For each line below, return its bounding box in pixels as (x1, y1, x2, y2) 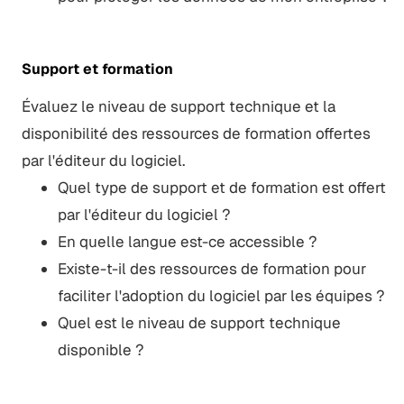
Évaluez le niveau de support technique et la (21, 96, 335, 116)
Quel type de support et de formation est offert (57, 177, 386, 197)
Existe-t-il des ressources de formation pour (57, 258, 366, 279)
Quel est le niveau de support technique (57, 312, 341, 333)
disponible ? (57, 339, 144, 360)
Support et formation (21, 59, 173, 78)
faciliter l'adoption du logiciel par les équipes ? (57, 285, 385, 306)
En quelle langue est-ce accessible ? (57, 231, 317, 252)
